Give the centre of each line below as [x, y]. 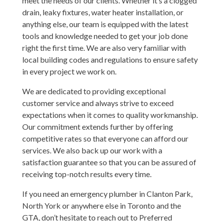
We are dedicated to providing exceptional [94, 91]
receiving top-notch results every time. [87, 174]
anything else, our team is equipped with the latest [105, 24]
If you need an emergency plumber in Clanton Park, [107, 193]
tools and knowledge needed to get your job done [105, 36]
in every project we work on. [69, 71]
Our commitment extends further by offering [97, 126]
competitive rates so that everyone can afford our [105, 138]
